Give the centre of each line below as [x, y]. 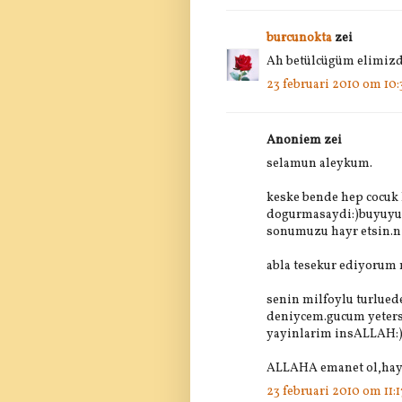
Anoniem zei [304, 140]
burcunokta [299, 38]
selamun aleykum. [319, 163]
